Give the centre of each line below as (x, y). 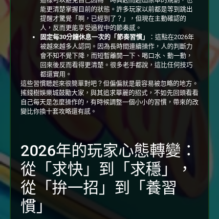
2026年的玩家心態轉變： (109, 151)
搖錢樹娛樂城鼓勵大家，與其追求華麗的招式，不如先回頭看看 (109, 92)
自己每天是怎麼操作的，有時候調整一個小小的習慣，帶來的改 (109, 102)
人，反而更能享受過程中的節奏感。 (91, 27)
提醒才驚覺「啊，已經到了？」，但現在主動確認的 (113, 18)
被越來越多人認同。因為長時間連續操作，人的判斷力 (116, 46)
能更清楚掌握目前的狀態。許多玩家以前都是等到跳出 (116, 9)
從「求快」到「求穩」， (107, 169)
